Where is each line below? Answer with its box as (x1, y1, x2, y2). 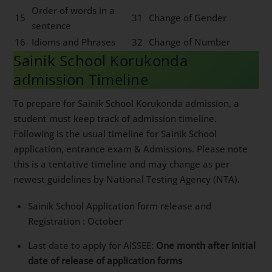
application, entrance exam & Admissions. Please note (13, 142, 248, 155)
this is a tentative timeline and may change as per (13, 157, 230, 170)
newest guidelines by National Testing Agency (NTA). (13, 172, 240, 185)
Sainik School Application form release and (28, 200, 212, 212)
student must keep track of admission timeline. (13, 112, 217, 124)
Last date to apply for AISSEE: (28, 239, 157, 252)
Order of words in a (32, 4, 115, 16)
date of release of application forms (28, 254, 183, 267)
